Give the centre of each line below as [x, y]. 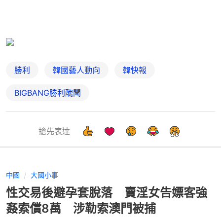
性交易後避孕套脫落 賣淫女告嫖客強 [107, 192]
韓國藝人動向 [76, 70]
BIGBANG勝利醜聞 [48, 92]
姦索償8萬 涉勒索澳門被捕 [81, 208]
